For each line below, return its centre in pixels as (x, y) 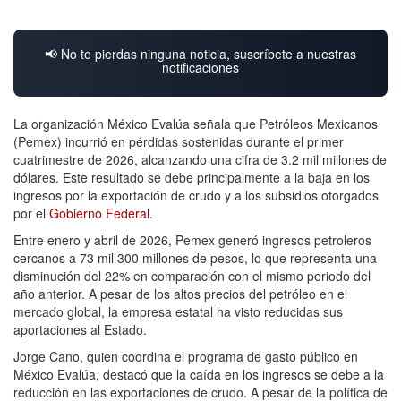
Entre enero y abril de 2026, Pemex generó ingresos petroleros (192, 239)
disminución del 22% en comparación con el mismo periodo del (192, 275)
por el (31, 213)
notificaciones (200, 67)
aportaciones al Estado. (80, 329)
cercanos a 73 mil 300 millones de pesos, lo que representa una (195, 257)
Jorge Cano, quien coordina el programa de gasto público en (186, 356)
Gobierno (76, 213)
